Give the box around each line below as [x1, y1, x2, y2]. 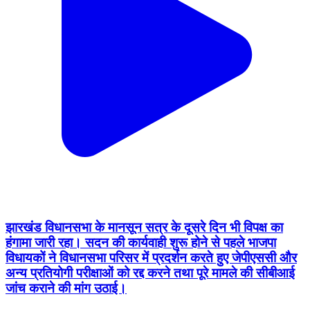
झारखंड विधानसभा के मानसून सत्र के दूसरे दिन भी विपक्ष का [6, 220, 283, 235]
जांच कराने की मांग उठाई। [6, 281, 127, 296]
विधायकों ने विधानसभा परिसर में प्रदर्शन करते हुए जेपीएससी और [6, 250, 297, 266]
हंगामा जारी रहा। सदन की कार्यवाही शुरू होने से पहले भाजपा [6, 235, 276, 250]
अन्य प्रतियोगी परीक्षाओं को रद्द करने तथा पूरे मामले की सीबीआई [6, 266, 295, 281]
